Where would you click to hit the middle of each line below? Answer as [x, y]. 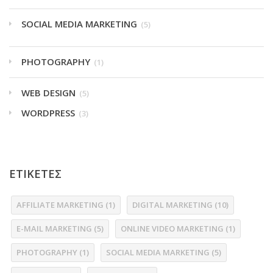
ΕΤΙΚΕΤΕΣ [35, 174]
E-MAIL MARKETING [54, 229]
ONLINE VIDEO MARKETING [172, 229]
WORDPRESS [48, 113]
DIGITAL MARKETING [172, 205]
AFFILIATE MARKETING [60, 205]
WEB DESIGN [48, 93]
